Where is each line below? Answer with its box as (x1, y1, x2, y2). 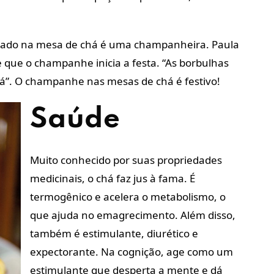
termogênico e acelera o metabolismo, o (30, 189, 226, 204)
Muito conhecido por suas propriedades (30, 152, 222, 167)
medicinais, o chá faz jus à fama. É (30, 171, 195, 185)
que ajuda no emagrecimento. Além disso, (30, 207, 235, 222)
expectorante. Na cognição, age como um (30, 244, 233, 259)
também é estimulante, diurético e (30, 226, 198, 240)
